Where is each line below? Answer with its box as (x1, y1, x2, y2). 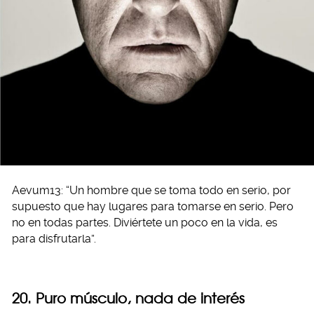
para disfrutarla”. (12, 232, 96, 246)
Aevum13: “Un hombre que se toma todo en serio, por (12, 184, 291, 198)
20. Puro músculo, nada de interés (12, 289, 245, 308)
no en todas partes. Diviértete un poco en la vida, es (12, 216, 278, 230)
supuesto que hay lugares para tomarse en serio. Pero (12, 200, 294, 214)
